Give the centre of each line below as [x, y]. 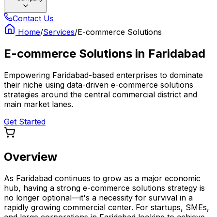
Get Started [25, 121]
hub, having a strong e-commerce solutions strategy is [104, 188]
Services [59, 32]
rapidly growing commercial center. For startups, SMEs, [107, 207]
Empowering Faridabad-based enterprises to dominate [103, 75]
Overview [31, 156]
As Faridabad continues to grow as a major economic [102, 178]
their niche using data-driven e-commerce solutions [99, 85]
